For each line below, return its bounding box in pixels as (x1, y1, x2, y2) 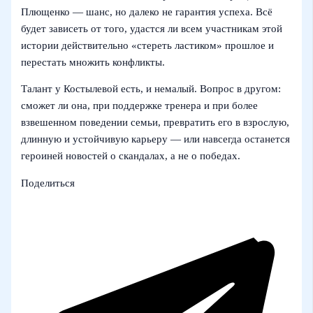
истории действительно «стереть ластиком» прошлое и (21, 39, 275, 51)
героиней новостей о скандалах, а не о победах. (21, 150, 241, 162)
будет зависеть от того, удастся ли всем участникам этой (21, 22, 283, 34)
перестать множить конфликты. (21, 56, 166, 68)
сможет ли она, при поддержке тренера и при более (21, 100, 259, 112)
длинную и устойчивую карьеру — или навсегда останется (21, 133, 291, 145)
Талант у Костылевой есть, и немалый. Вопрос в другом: (21, 83, 282, 95)
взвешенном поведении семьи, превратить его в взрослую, (21, 117, 290, 129)
